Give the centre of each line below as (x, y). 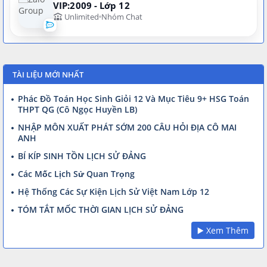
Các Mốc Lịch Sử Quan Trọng (76, 173)
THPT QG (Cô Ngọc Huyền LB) (77, 109)
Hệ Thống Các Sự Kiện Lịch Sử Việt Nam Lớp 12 (114, 191)
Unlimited (81, 16)
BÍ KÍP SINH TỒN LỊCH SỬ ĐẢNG (82, 156)
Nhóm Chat (122, 16)
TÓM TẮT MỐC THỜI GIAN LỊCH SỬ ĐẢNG (101, 209)
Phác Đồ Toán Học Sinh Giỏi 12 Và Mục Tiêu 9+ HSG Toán (133, 98)
